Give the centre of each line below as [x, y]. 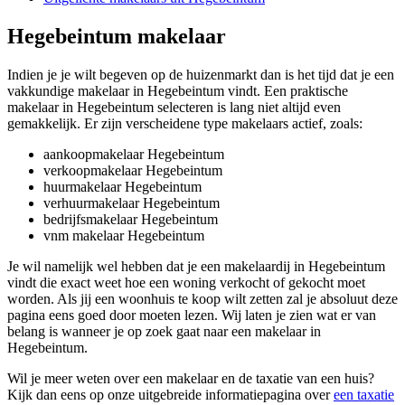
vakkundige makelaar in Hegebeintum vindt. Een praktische [178, 90]
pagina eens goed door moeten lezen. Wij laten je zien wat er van [192, 315]
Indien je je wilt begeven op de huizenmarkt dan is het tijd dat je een [201, 74]
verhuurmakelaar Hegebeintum [132, 202]
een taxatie [364, 394]
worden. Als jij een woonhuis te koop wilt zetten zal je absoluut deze [202, 298]
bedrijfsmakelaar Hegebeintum [131, 219]
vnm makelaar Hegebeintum [124, 235]
